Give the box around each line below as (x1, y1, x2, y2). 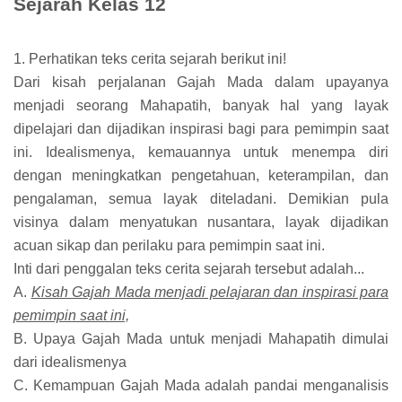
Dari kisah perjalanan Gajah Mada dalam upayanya (13, 74, 389, 91)
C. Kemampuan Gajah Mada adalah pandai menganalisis (13, 378, 389, 394)
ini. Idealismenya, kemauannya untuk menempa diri (13, 144, 389, 161)
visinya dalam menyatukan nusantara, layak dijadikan (13, 214, 389, 231)
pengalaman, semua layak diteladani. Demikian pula (13, 191, 389, 207)
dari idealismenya (13, 354, 127, 371)
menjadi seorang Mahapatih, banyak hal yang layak (13, 98, 389, 114)
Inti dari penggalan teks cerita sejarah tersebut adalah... (13, 261, 364, 277)
